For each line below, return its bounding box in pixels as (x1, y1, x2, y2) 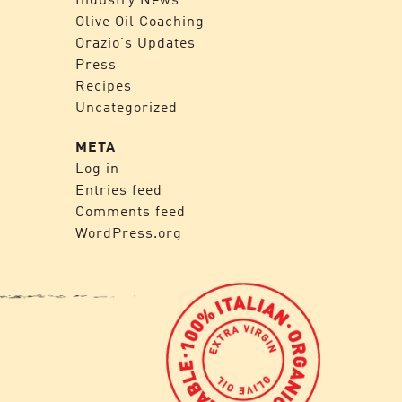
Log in (74, 159, 119, 177)
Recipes (74, 76, 132, 94)
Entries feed (74, 180, 162, 198)
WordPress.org (74, 223, 182, 241)
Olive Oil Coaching (74, 12, 205, 30)
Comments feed (74, 202, 186, 220)
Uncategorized (74, 98, 178, 116)
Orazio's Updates (74, 33, 196, 51)
